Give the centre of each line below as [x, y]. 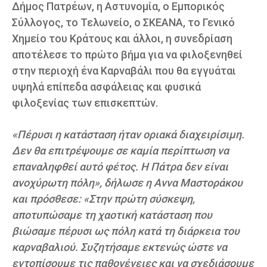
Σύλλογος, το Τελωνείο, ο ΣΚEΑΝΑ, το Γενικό [123, 22]
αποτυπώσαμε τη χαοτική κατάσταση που [112, 215]
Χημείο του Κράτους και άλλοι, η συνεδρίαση [122, 38]
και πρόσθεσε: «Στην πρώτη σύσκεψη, [103, 198]
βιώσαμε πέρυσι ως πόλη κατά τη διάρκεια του [126, 231]
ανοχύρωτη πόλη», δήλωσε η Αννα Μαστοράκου [127, 182]
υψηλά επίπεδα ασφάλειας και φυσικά [106, 86]
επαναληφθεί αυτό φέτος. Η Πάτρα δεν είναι [120, 166]
